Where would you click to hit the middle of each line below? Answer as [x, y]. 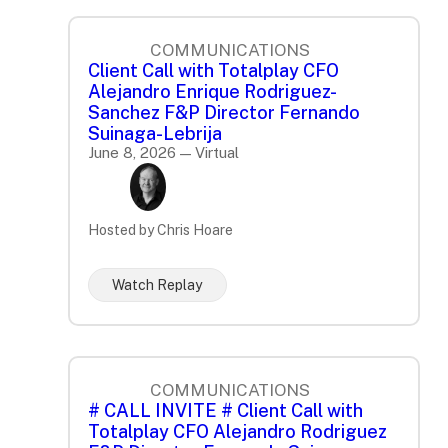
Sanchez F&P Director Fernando [224, 113]
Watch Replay [157, 285]
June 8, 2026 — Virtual [163, 153]
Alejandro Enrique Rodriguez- [212, 92]
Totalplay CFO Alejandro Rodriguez [237, 432]
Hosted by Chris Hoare [160, 230]
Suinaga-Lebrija [155, 134]
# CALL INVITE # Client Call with [225, 411]
